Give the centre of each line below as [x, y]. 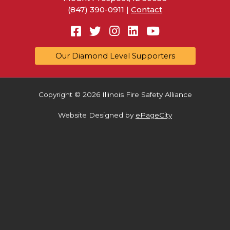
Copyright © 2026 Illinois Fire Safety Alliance [115, 94]
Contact [147, 9]
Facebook [109, 31]
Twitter [122, 31]
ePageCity [154, 115]
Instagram [149, 31]
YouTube [185, 31]
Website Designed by [97, 115]
